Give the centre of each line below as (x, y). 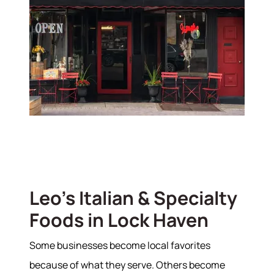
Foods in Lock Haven (119, 220)
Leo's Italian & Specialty (133, 198)
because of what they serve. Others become (127, 265)
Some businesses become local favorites (120, 246)
